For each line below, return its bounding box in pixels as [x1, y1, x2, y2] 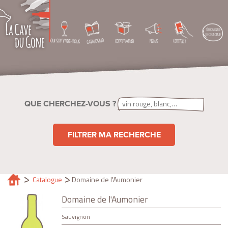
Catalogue [33, 174, 63, 185]
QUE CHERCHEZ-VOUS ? [24, 99, 116, 109]
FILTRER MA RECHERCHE [67, 130, 161, 140]
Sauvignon [62, 212, 91, 222]
